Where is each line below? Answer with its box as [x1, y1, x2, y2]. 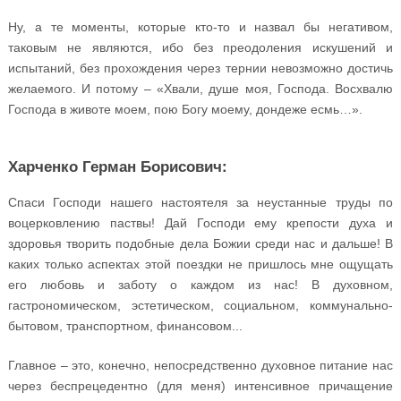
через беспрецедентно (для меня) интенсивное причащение [7, 378, 394, 393]
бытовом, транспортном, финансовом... [7, 318, 243, 333]
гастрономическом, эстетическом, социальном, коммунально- [7, 297, 394, 312]
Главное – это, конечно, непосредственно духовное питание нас [7, 357, 394, 372]
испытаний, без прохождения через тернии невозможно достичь [7, 60, 394, 75]
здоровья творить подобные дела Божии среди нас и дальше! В [7, 235, 394, 251]
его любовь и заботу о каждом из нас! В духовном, [7, 277, 394, 292]
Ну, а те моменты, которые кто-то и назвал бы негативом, [7, 19, 394, 34]
